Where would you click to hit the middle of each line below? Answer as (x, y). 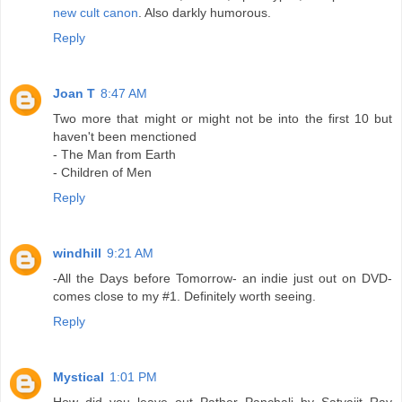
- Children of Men (102, 172)
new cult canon (96, 12)
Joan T (74, 93)
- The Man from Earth (114, 154)
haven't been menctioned (125, 136)
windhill (77, 253)
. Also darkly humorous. (205, 12)
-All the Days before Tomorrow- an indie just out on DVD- (223, 278)
